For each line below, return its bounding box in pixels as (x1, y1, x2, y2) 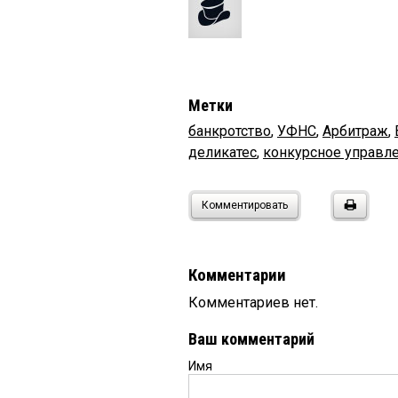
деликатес (188, 144, 257, 162)
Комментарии (188, 266, 286, 286)
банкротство (188, 123, 271, 140)
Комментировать (202, 199, 288, 212)
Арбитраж (322, 123, 388, 140)
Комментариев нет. (188, 294, 318, 312)
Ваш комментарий (188, 330, 314, 349)
